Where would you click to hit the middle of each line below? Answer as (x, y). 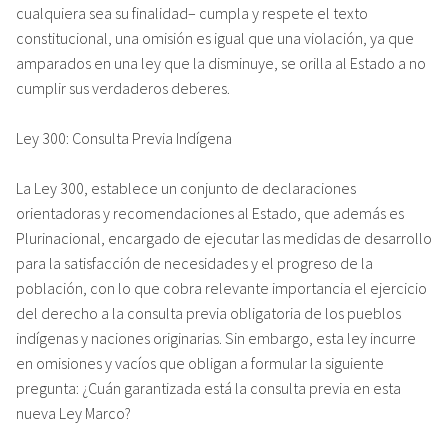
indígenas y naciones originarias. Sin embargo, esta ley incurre (216, 337)
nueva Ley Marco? (73, 412)
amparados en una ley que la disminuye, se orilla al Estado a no (221, 62)
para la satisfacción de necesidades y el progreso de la (194, 262)
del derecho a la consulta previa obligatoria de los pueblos (208, 312)
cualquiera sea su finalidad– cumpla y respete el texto (192, 12)
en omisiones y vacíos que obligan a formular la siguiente (200, 362)
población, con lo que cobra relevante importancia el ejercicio (221, 287)
